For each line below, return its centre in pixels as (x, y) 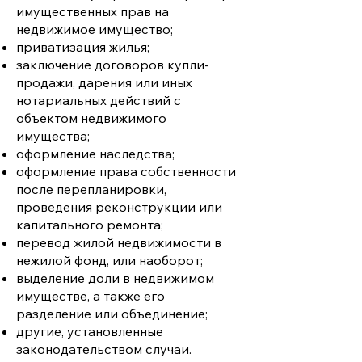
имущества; (53, 136)
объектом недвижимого (91, 118)
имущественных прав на (93, 11)
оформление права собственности (126, 171)
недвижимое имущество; (95, 29)
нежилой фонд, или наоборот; (109, 260)
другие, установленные (90, 331)
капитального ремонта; (90, 225)
